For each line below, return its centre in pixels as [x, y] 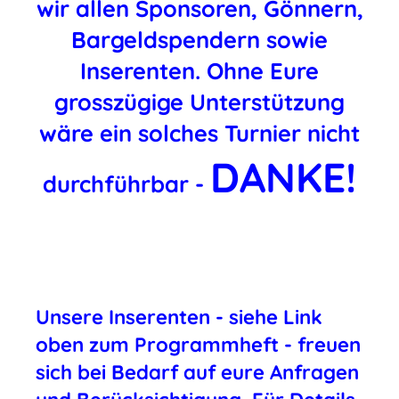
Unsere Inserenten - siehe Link [179, 317]
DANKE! [283, 177]
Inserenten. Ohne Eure [199, 70]
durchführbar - [126, 183]
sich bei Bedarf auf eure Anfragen [197, 372]
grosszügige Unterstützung [199, 102]
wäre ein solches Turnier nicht [199, 133]
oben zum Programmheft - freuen [198, 345]
